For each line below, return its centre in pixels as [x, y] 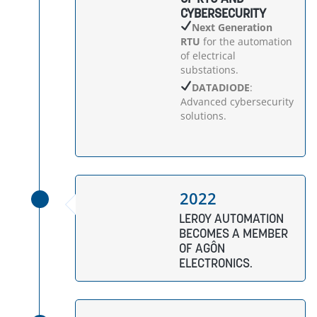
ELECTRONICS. [215, 263]
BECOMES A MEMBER [233, 233]
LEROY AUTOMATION [231, 218]
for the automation [246, 41]
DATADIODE [220, 87]
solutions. [203, 116]
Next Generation [232, 27]
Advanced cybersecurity [237, 102]
